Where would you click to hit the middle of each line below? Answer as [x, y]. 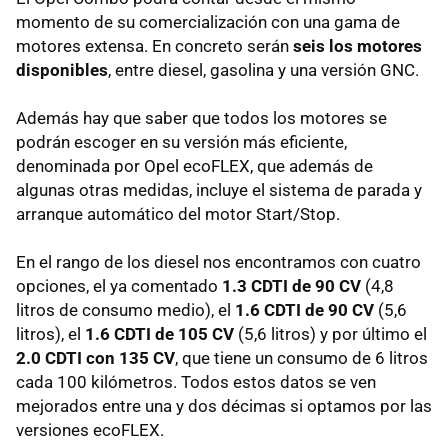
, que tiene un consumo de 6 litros [301, 358]
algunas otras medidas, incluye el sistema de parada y [219, 190]
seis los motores [357, 46]
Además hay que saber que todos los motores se [201, 118]
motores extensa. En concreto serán [154, 46]
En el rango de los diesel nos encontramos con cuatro [218, 262]
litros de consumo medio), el [125, 310]
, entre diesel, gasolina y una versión [244, 70]
